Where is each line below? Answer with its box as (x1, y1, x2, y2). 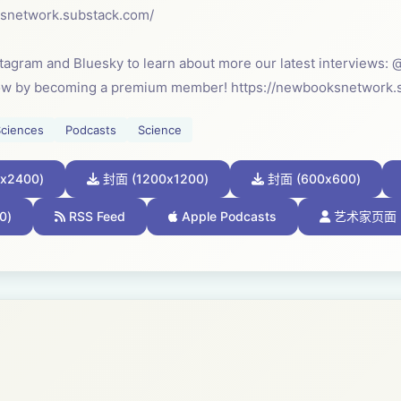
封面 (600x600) (264, 171, 361, 186)
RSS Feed (65, 209, 125, 224)
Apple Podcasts (178, 209, 277, 224)
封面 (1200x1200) (99, 171, 209, 186)
